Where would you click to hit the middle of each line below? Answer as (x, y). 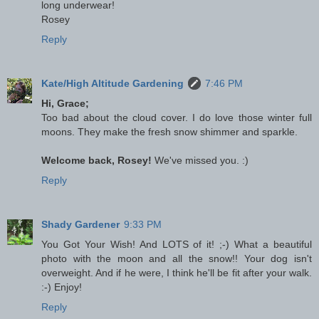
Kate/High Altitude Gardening (113, 83)
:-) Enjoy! (62, 287)
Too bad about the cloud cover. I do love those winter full (177, 117)
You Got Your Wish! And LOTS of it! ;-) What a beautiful (177, 244)
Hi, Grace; (65, 103)
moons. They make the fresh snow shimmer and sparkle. (169, 131)
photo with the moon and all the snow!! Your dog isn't (177, 258)
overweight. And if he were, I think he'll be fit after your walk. (177, 272)
